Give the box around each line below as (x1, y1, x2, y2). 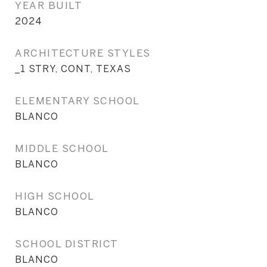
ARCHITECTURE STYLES (15, 47, 151, 58)
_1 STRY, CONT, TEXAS (15, 63, 131, 74)
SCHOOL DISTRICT (15, 238, 119, 249)
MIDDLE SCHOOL (15, 142, 109, 154)
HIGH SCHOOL (15, 190, 95, 201)
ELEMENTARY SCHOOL (15, 95, 140, 106)
